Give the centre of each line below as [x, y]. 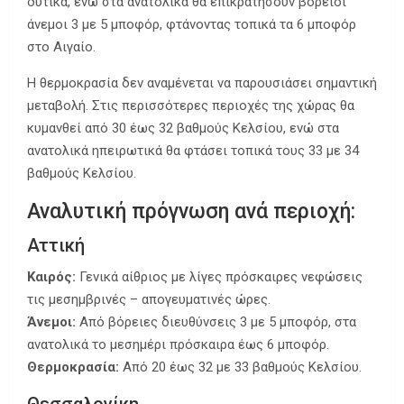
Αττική [56, 246]
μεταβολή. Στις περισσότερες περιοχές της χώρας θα [191, 106]
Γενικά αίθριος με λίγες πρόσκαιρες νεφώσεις [219, 277]
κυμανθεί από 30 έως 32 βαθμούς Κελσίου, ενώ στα [183, 129]
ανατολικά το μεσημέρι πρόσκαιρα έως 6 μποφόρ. [178, 345]
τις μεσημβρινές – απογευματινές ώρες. [149, 300]
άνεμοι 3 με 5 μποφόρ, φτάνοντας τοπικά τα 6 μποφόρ [192, 25]
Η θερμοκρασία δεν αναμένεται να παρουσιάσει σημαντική [202, 83]
